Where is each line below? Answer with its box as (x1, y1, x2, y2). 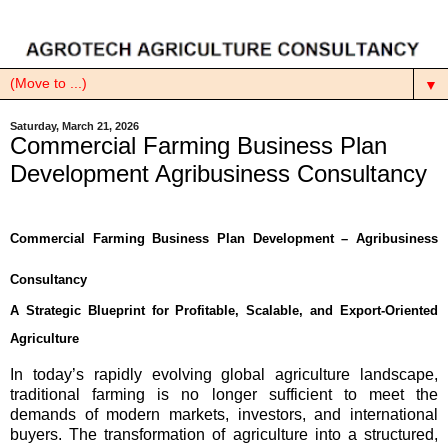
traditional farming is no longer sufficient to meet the (10, 386, 438, 404)
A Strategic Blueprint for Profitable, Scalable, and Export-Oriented (10, 302, 438, 318)
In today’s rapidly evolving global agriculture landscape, (10, 366, 438, 384)
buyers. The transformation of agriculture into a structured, (10, 426, 438, 444)
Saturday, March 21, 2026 (10, 119, 139, 132)
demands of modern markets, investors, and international (10, 406, 438, 424)
